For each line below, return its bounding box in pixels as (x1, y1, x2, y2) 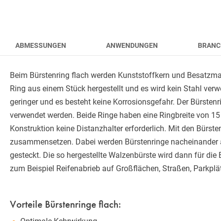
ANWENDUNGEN (106, 41, 158, 49)
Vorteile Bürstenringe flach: (10, 197, 121, 211)
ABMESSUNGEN (15, 41, 66, 49)
